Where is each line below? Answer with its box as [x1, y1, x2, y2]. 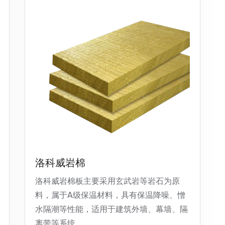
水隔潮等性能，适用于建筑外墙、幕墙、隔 [35, 204, 188, 214]
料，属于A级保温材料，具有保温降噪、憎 [35, 190, 185, 200]
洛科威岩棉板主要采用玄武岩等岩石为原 [35, 176, 180, 186]
